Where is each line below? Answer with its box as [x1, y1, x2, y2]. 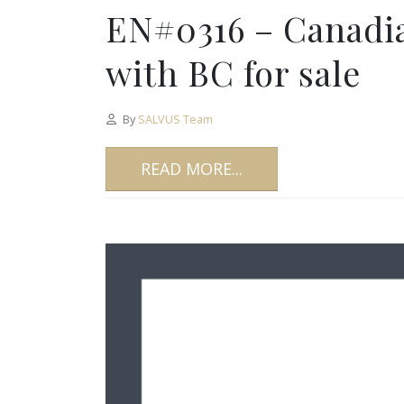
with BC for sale [106, 49, 361, 96]
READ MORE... [141, 157, 243, 179]
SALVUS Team [137, 111, 213, 127]
